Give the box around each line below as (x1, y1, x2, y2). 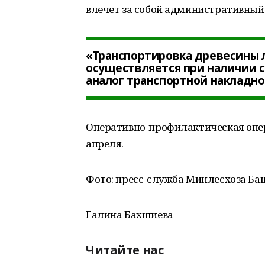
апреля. (86, 137, 124, 150)
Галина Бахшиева (86, 208, 173, 221)
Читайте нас (86, 242, 164, 258)
